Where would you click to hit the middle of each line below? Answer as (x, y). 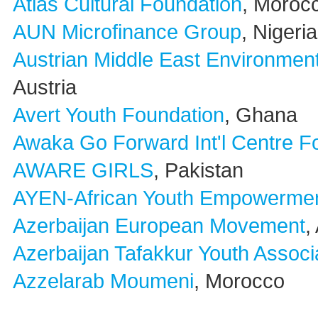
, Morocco (239, 281)
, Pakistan (198, 170)
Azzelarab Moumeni (103, 281)
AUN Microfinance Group (127, 32)
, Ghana (261, 115)
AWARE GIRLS (83, 170)
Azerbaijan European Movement (159, 226)
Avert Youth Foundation (119, 115)
